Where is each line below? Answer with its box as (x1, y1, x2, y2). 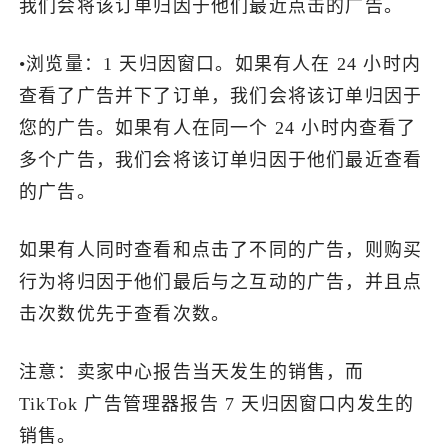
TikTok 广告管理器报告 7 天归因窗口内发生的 (19, 394, 415, 415)
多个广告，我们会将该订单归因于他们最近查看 (19, 149, 423, 170)
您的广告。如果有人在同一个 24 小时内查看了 (19, 117, 417, 138)
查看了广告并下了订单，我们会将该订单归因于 (19, 85, 423, 106)
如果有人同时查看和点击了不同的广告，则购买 (19, 240, 423, 261)
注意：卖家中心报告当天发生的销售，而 (19, 362, 365, 383)
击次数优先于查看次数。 (19, 304, 231, 325)
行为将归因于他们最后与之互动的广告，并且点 (19, 272, 423, 293)
